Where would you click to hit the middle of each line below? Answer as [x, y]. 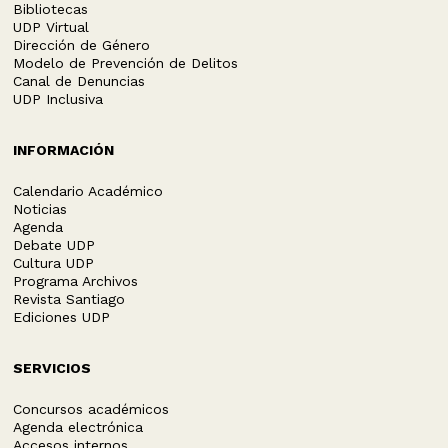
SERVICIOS [52, 367]
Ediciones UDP [62, 316]
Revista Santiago [69, 298]
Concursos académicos [91, 408]
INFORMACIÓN [64, 149]
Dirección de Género [82, 44]
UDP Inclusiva [58, 98]
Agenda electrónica [78, 426]
